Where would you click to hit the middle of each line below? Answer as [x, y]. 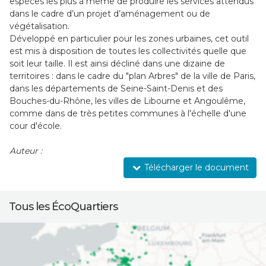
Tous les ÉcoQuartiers [63, 206]
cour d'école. [35, 126]
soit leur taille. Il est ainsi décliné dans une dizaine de [117, 64]
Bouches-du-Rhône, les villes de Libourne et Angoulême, [127, 101]
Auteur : [26, 151]
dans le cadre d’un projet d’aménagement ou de [110, 14]
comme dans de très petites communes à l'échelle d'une [128, 113]
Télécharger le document [196, 167]
